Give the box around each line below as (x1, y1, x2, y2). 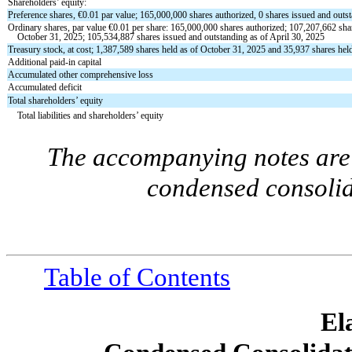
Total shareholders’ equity (8, 95, 104, 107)
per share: (130, 22, 171, 34)
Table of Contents (44, 262, 230, 291)
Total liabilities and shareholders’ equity (17, 110, 164, 122)
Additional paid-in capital (8, 57, 102, 68)
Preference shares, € (8, 9, 83, 21)
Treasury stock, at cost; (8, 44, 97, 56)
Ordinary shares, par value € (8, 22, 114, 34)
